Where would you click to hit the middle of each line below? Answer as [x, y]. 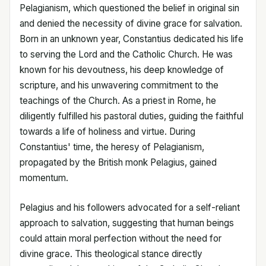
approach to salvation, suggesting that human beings [127, 223]
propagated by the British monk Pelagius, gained [118, 162]
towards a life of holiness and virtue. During [107, 131]
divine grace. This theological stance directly [111, 254]
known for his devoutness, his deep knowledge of [122, 69]
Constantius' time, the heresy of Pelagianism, [112, 147]
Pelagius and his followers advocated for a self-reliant [130, 207]
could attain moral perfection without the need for [121, 238]
